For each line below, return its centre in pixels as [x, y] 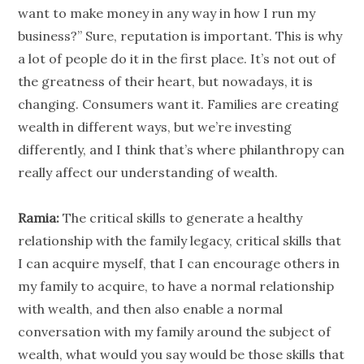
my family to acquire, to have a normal [139, 286]
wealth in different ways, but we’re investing [155, 127]
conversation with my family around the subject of [175, 332]
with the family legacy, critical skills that [217, 241]
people [87, 59]
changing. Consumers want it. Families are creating [179, 104]
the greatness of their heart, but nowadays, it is [166, 82]
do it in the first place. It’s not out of [222, 59]
